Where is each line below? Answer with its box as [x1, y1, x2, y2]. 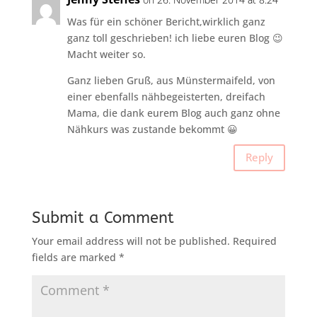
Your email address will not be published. [31, 234, 230, 248]
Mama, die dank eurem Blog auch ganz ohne [67, 105, 280, 120]
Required [232, 234, 277, 248]
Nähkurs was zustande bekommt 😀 [67, 122, 238, 136]
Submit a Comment [31, 208, 174, 227]
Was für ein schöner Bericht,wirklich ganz [67, 14, 265, 28]
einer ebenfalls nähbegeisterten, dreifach [67, 89, 265, 103]
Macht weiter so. [67, 47, 146, 61]
